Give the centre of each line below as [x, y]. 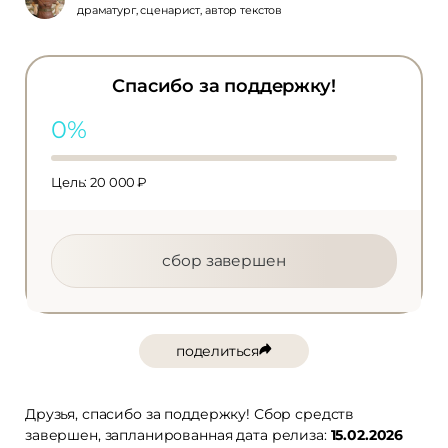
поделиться [217, 350]
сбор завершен [224, 260]
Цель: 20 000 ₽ [99, 181]
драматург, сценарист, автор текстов [180, 9]
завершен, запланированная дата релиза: [178, 434]
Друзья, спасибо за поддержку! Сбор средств [190, 413]
